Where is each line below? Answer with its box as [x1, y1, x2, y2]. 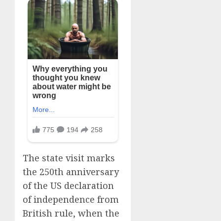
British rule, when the [23, 207, 119, 220]
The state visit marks [23, 152, 115, 164]
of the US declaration [23, 180, 114, 192]
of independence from [23, 193, 119, 206]
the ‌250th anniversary [23, 166, 119, 178]
